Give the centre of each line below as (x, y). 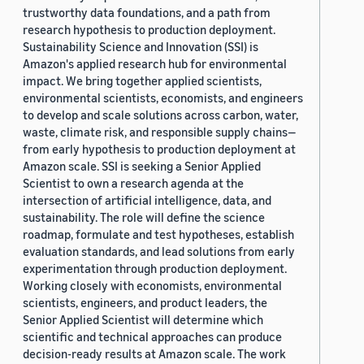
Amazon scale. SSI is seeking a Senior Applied (142, 166)
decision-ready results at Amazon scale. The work (154, 354)
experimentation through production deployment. (155, 269)
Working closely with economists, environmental (152, 286)
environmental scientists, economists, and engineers (163, 98)
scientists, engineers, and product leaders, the (145, 303)
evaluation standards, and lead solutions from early (159, 251)
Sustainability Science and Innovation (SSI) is (141, 47)
